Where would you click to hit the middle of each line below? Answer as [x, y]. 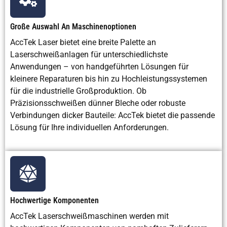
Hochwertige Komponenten [54, 200]
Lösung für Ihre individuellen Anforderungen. [89, 127]
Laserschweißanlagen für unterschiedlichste [89, 54]
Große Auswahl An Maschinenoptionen [73, 26]
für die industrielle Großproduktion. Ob [78, 91]
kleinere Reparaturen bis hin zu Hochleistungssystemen [109, 79]
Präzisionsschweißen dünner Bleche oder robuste [98, 103]
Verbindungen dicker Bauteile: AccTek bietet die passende [112, 115]
